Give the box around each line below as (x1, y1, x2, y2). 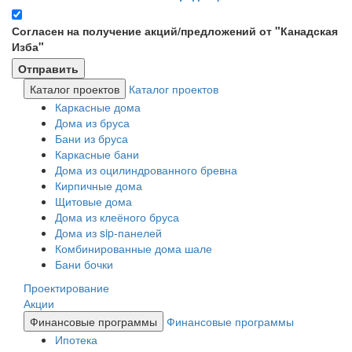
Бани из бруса (55, 130, 128, 146)
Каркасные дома (55, 98, 141, 115)
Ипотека (55, 331, 97, 347)
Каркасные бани (55, 145, 139, 162)
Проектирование (24, 279, 109, 295)
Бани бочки (55, 255, 113, 272)
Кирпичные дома (55, 177, 142, 193)
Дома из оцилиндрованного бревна (55, 161, 237, 178)
